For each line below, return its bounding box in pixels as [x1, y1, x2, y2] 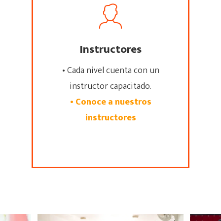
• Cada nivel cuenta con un [62, 63, 159, 78]
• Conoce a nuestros [70, 94, 151, 110]
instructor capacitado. [70, 78, 151, 94]
